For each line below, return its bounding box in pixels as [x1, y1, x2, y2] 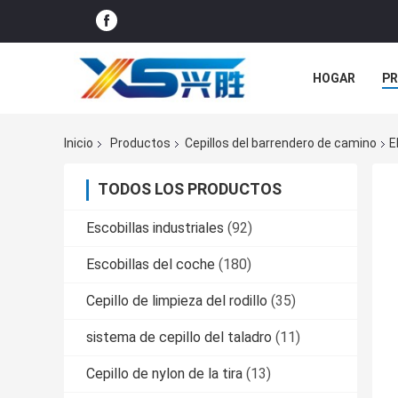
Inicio [64, 136, 93, 151]
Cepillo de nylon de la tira [86, 365, 243, 383]
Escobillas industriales [86, 219, 224, 237]
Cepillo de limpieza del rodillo [86, 292, 267, 310]
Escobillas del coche [86, 256, 215, 274]
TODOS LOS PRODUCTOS [98, 179, 282, 199]
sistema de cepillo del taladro [86, 329, 272, 346]
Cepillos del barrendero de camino [185, 136, 377, 151]
